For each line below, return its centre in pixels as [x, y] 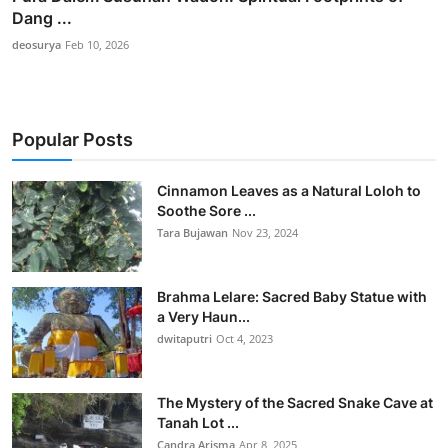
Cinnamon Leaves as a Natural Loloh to [289, 190]
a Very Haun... [203, 316]
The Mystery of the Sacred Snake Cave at [295, 402]
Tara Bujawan [192, 232]
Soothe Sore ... [206, 210]
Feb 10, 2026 [97, 44]
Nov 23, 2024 [265, 232]
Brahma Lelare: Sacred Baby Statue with [292, 296]
